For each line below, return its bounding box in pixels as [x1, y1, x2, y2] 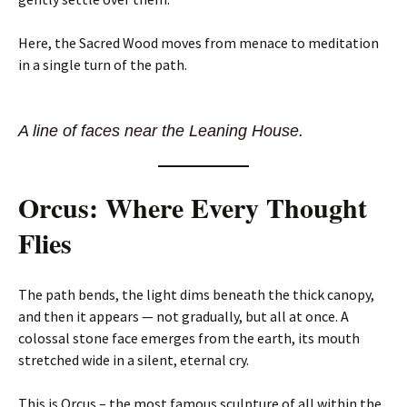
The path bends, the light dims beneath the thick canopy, [18, 285, 374, 303]
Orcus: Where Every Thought [18, 187, 367, 227]
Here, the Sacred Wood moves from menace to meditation [18, 34, 379, 52]
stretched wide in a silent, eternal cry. [18, 351, 249, 369]
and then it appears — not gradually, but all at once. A [18, 307, 349, 325]
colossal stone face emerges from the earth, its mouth [18, 329, 360, 347]
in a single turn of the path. [18, 55, 187, 74]
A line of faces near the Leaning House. [18, 122, 303, 140]
